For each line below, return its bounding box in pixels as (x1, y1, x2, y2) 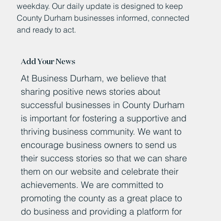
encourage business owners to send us (21, 139, 177, 150)
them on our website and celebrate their (21, 165, 179, 177)
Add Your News (21, 56, 76, 66)
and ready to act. (17, 24, 76, 35)
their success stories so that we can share (21, 152, 187, 164)
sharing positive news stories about (21, 85, 161, 97)
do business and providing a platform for (21, 205, 183, 217)
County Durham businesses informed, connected (17, 12, 190, 23)
